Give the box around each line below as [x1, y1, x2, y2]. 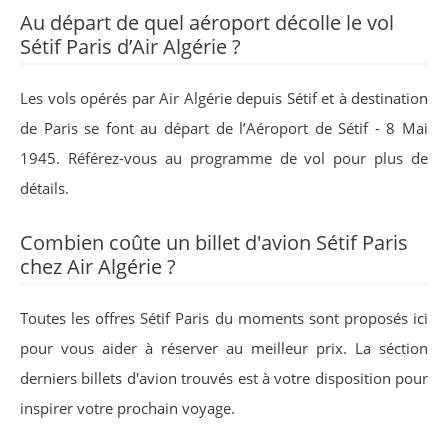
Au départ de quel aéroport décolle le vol [20, 9, 394, 36]
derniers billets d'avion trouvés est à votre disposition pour [20, 368, 428, 388]
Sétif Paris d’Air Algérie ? [20, 33, 241, 60]
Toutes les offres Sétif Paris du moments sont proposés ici [20, 308, 428, 328]
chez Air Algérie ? [20, 253, 176, 280]
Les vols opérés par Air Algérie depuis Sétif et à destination [20, 88, 428, 108]
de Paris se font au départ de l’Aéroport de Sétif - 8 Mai [20, 118, 428, 138]
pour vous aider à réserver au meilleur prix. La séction [20, 338, 428, 358]
